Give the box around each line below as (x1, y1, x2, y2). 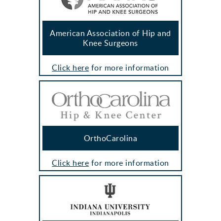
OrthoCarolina (83, 132, 138, 144)
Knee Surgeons (83, 37, 138, 49)
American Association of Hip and (50, 28, 171, 39)
